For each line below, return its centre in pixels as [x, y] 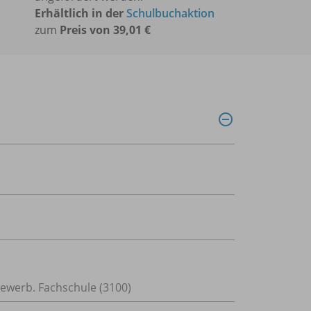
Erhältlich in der [81, 14]
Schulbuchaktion [170, 14]
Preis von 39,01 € [105, 30]
